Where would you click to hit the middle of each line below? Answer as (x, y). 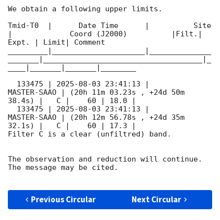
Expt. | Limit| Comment (56, 42)
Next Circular (157, 200)
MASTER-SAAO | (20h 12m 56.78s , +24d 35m (96, 118)
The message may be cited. (63, 168)
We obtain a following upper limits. (90, 9)
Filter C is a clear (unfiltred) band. (92, 134)
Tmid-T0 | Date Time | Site (110, 26)
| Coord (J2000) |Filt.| (105, 34)
